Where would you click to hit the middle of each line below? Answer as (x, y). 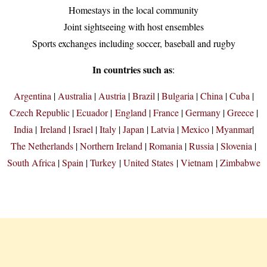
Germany (203, 113)
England (131, 113)
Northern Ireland (111, 146)
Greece (240, 113)
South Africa (31, 163)
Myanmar (234, 129)
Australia (74, 96)
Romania (166, 146)
